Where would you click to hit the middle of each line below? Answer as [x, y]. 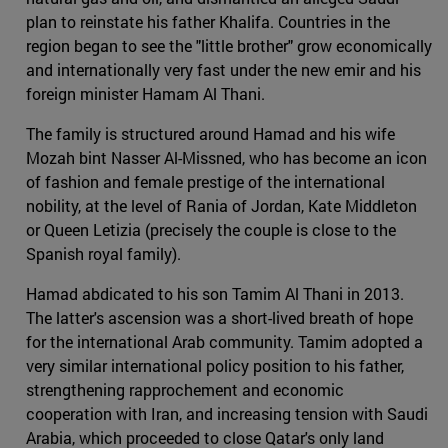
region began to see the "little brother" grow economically [229, 45]
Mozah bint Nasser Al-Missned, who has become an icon [226, 157]
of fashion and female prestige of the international [205, 181]
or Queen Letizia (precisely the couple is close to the [211, 229]
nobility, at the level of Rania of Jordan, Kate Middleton [221, 205]
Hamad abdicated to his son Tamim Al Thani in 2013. [215, 293]
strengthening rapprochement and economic [185, 389]
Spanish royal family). [103, 253]
